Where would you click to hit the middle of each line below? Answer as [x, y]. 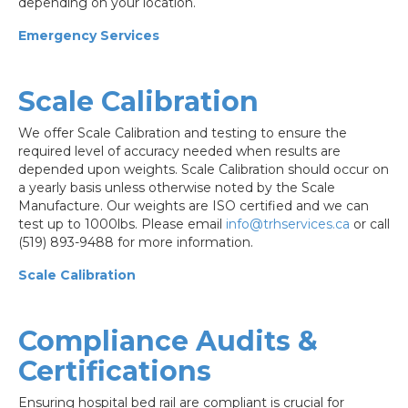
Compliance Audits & [168, 341]
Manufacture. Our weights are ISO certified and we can [194, 205]
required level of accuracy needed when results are [179, 151]
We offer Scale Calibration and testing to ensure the [183, 133]
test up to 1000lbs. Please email [122, 224]
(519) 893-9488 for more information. [136, 242]
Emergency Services [89, 35]
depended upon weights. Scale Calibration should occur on [204, 169]
